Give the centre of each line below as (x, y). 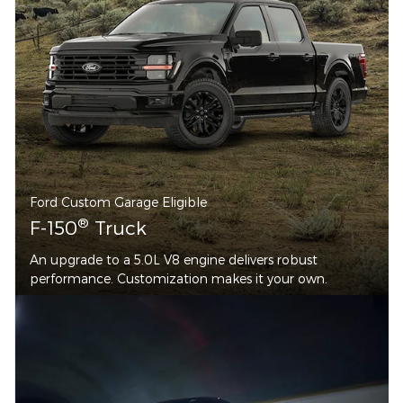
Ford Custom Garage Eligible (118, 201)
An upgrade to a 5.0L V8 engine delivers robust (174, 259)
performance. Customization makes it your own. (179, 278)
